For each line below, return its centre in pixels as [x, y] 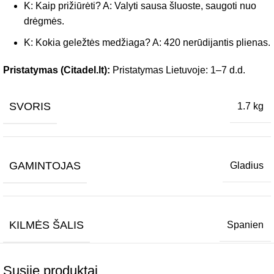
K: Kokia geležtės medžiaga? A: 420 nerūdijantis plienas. [147, 42]
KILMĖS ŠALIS [46, 225]
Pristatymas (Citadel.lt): [57, 70]
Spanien [245, 225]
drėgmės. [44, 21]
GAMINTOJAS [45, 165]
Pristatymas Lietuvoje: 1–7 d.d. [178, 70]
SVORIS [30, 106]
